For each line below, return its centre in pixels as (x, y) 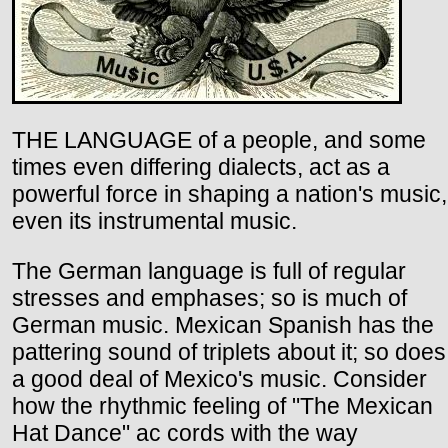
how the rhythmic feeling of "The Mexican (222, 405)
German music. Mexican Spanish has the (223, 324)
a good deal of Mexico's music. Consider (219, 378)
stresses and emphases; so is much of (209, 297)
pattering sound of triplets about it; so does (229, 351)
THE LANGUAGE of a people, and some (219, 139)
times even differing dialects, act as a (201, 166)
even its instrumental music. (154, 220)
